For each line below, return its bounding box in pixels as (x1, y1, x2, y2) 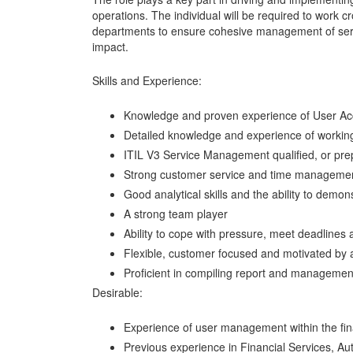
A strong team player (124, 206, 228, 222)
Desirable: (92, 284, 143, 301)
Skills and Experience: (92, 72, 202, 89)
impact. (92, 38, 128, 54)
